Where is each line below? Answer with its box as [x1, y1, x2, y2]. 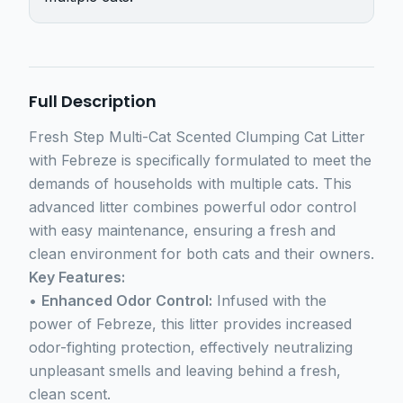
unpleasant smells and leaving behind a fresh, [29, 361, 341, 380]
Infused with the [212, 291, 327, 309]
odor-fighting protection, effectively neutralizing [29, 337, 353, 356]
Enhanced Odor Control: [41, 291, 212, 309]
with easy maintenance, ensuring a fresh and [29, 220, 336, 239]
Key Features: [29, 267, 125, 286]
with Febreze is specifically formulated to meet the [29, 150, 372, 169]
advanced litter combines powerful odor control [29, 197, 356, 216]
